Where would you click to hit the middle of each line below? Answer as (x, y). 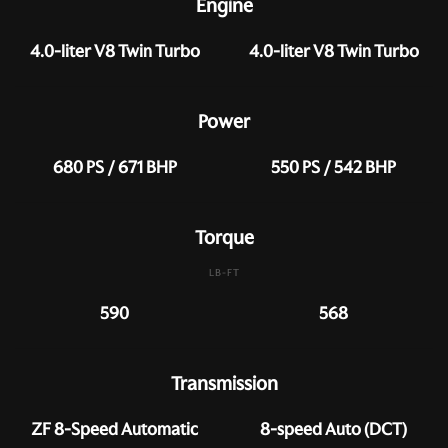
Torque (224, 237)
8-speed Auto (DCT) (333, 429)
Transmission (224, 383)
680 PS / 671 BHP (114, 167)
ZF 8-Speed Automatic (114, 429)
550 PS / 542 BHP (333, 167)
